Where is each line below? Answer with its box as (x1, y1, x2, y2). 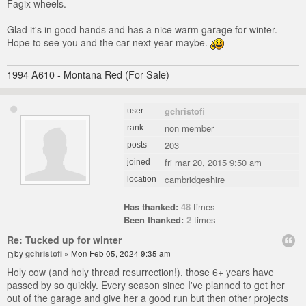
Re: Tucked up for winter (7, 233, 122, 247)
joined (127, 157, 151, 167)
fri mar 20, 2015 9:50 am (165, 156, 262, 169)
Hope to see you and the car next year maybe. (7, 36, 210, 50)
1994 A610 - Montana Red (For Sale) (7, 68, 169, 82)
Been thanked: (124, 213, 184, 227)
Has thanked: (124, 200, 179, 214)
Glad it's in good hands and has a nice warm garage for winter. (7, 23, 277, 37)
